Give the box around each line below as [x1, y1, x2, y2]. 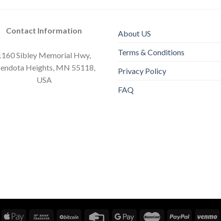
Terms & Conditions [118, 47, 184, 57]
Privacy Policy [118, 66, 166, 75]
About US [118, 28, 151, 38]
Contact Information [6, 25, 82, 35]
